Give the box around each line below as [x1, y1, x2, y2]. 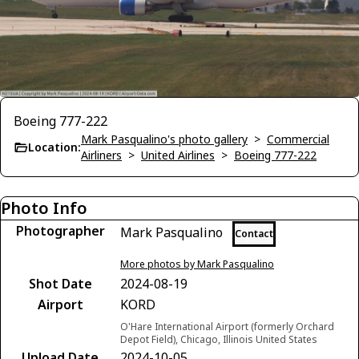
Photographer [15, 221, 105, 240]
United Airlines [141, 147, 215, 163]
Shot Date [28, 274, 92, 292]
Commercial [267, 131, 329, 147]
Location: [28, 139, 81, 155]
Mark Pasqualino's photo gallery [81, 131, 248, 147]
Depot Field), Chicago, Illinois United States [120, 332, 317, 346]
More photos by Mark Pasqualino [120, 256, 274, 271]
